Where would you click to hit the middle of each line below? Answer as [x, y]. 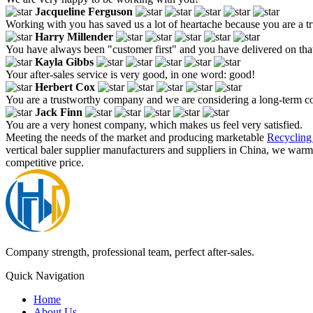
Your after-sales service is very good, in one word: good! [130, 74]
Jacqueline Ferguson [84, 11]
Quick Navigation [45, 275]
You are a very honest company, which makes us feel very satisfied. [154, 124]
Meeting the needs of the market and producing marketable [136, 137]
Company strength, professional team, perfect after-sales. [130, 252]
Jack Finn [59, 112]
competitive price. [45, 162]
